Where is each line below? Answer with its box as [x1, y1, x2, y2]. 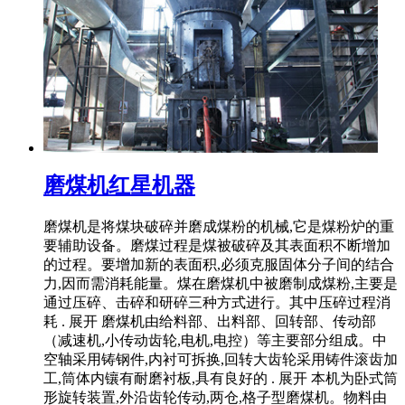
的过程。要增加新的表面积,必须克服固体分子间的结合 [43, 257, 394, 273]
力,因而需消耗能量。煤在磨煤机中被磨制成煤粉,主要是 [43, 276, 398, 292]
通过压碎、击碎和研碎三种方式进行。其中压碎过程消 [43, 295, 391, 311]
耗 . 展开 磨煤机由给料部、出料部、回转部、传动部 [43, 314, 376, 330]
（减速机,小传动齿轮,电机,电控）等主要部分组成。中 [43, 333, 387, 349]
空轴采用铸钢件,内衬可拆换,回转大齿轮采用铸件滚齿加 [43, 352, 398, 368]
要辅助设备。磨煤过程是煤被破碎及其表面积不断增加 [43, 238, 391, 254]
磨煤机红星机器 [43, 174, 195, 198]
